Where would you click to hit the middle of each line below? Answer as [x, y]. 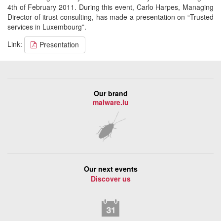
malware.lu [110, 102]
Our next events [110, 169]
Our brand [110, 93]
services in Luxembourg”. [47, 27]
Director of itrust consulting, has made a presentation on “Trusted [110, 17]
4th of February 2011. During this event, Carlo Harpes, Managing [110, 7]
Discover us [110, 179]
